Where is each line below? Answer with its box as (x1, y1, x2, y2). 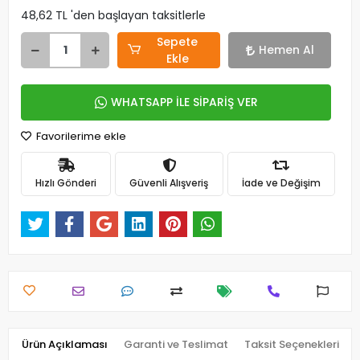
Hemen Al (258, 42, 314, 58)
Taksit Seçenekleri (243, 337, 339, 353)
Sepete (157, 33, 198, 50)
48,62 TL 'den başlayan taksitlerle (21, 7, 206, 23)
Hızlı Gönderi (35, 175, 97, 190)
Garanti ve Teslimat (123, 337, 228, 353)
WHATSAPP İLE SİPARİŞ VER (110, 94, 258, 110)
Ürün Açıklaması (21, 337, 108, 353)
